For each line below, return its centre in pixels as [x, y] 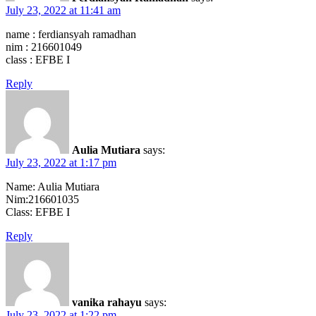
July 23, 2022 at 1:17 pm [61, 163]
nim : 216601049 [44, 47]
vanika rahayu [107, 303]
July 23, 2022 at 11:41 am [63, 11]
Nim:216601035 [42, 200]
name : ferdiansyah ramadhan [71, 35]
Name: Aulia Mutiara [53, 187]
